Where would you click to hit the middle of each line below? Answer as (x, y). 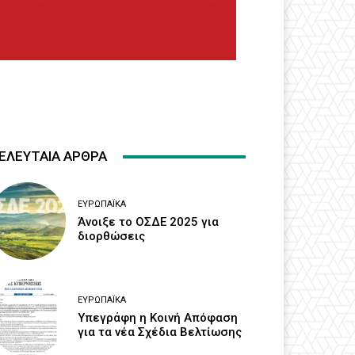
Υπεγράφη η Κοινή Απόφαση (158, 317)
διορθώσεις (112, 236)
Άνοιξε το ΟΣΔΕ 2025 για (149, 221)
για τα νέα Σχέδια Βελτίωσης (160, 332)
